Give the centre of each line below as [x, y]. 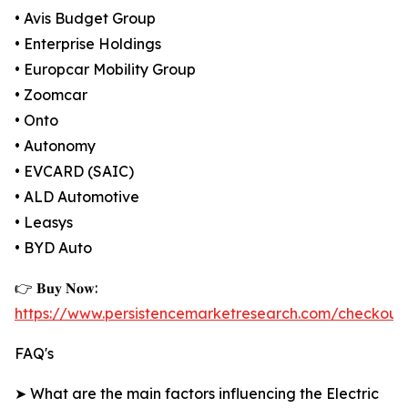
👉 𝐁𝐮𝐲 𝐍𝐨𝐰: [56, 288]
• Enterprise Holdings [88, 44]
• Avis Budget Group [85, 19]
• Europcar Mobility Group [105, 70]
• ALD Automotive [77, 197]
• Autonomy [55, 146]
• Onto [36, 121]
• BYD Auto [53, 248]
